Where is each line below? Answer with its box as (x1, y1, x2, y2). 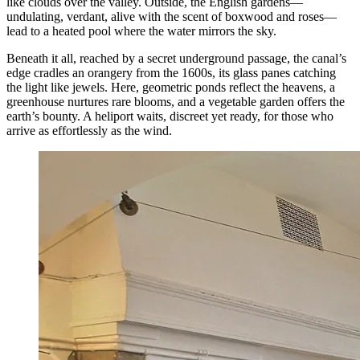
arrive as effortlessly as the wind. (6, 123, 172, 137)
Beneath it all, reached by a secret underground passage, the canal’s (6, 51, 346, 65)
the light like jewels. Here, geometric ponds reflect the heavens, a (6, 80, 335, 94)
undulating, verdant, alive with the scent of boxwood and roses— (6, 9, 337, 23)
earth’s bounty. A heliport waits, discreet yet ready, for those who (6, 108, 333, 123)
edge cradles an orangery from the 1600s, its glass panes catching (6, 65, 336, 80)
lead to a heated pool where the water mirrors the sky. (6, 23, 276, 38)
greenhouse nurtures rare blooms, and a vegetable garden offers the (6, 94, 345, 108)
